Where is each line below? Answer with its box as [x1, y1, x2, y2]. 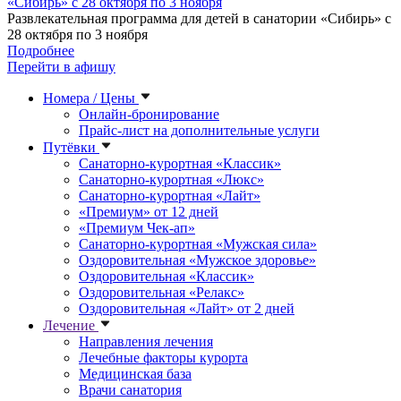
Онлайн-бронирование [79, 107, 219, 123]
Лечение [43, 318, 98, 334]
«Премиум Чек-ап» [79, 220, 195, 236]
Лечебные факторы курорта [79, 350, 248, 366]
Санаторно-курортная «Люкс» [79, 172, 264, 188]
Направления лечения [79, 334, 213, 350]
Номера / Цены [43, 90, 139, 107]
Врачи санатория [79, 382, 182, 398]
